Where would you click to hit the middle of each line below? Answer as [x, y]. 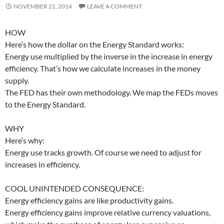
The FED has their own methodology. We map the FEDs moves [111, 92]
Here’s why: [25, 140]
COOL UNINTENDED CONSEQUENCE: [74, 188]
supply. [17, 80]
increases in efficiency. [42, 164]
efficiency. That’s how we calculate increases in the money [103, 68]
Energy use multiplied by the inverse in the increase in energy [109, 56]
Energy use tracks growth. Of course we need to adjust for [103, 152]
